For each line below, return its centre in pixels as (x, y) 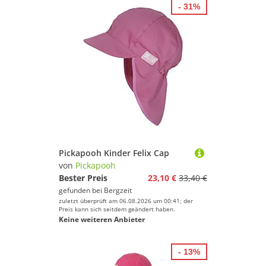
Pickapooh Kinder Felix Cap (114, 153)
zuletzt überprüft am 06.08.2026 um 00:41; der (126, 201)
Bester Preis (83, 178)
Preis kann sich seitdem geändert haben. (117, 209)
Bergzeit (118, 190)
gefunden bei (81, 190)
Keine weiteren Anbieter (102, 219)
